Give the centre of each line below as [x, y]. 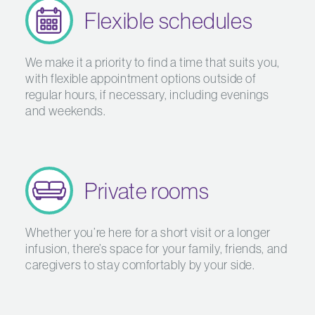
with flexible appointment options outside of [141, 78]
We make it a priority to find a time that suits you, [153, 62]
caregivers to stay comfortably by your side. [140, 265]
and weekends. [66, 111]
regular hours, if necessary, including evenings [147, 95]
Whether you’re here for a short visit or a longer [148, 232]
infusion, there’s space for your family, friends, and [156, 249]
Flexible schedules [169, 20]
